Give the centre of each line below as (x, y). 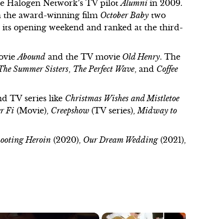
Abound (32, 57)
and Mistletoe (155, 98)
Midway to (157, 110)
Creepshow (71, 110)
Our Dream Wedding (121, 140)
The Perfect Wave (104, 69)
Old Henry (140, 57)
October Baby (125, 15)
